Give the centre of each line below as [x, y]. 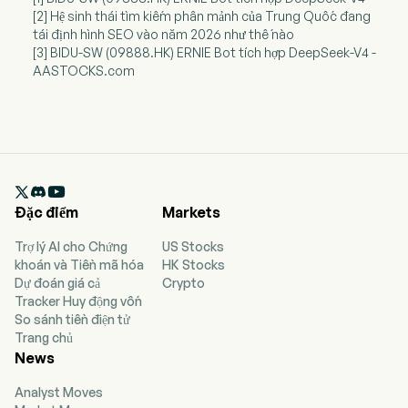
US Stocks [193, 247]
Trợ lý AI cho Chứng [71, 247]
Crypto [184, 283]
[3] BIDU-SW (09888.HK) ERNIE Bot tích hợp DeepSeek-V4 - [204, 53]
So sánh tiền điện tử [72, 320]
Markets [191, 213]
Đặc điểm [46, 213]
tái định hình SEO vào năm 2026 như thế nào [163, 35]
